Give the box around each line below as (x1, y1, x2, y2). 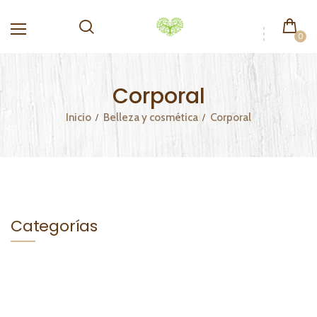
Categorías (11, 215, 98, 238)
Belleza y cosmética (103, 111, 198, 125)
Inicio (66, 111, 91, 125)
